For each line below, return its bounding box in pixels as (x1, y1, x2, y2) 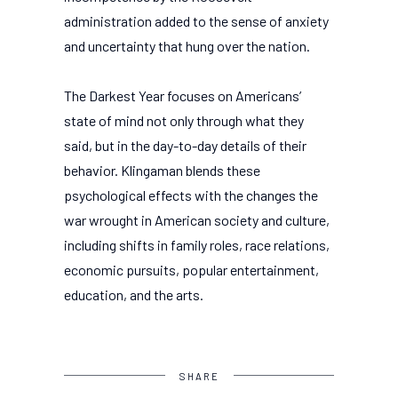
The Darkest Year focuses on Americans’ (64, 87, 301, 104)
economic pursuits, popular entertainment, (64, 261, 319, 278)
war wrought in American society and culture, (64, 211, 330, 228)
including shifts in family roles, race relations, (64, 236, 330, 253)
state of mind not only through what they (64, 112, 304, 129)
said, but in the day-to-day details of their (64, 137, 306, 154)
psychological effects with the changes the (64, 187, 318, 203)
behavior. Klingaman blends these (64, 162, 260, 179)
